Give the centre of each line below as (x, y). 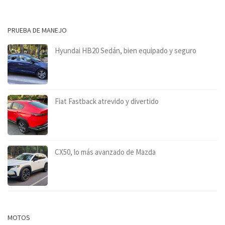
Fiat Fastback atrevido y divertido (107, 101)
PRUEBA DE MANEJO (37, 30)
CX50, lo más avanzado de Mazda (105, 152)
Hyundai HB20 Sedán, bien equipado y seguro (126, 50)
